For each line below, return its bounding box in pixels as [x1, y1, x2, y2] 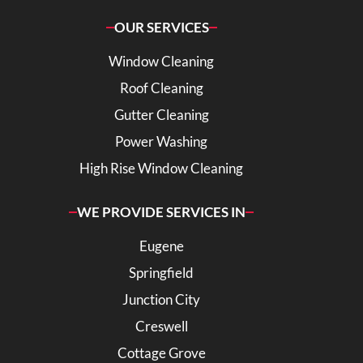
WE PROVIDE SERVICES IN [77, 203, 246, 221]
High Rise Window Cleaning [79, 160, 243, 177]
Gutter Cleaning [113, 106, 209, 124]
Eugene [139, 237, 184, 255]
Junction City [122, 291, 200, 309]
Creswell [135, 318, 188, 335]
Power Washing [115, 133, 207, 151]
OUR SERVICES [113, 19, 209, 36]
